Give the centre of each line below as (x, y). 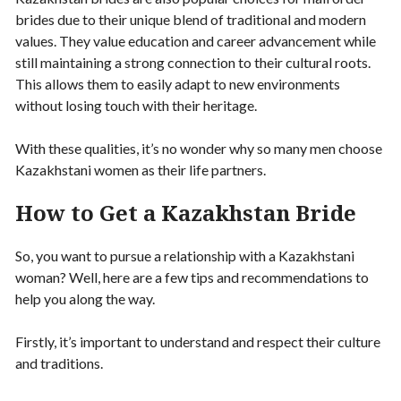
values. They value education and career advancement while (196, 40)
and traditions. (59, 363)
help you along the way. (85, 298)
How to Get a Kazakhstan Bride (186, 212)
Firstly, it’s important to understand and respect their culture (198, 341)
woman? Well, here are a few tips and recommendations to (192, 277)
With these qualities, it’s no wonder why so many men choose (199, 148)
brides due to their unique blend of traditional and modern (191, 19)
